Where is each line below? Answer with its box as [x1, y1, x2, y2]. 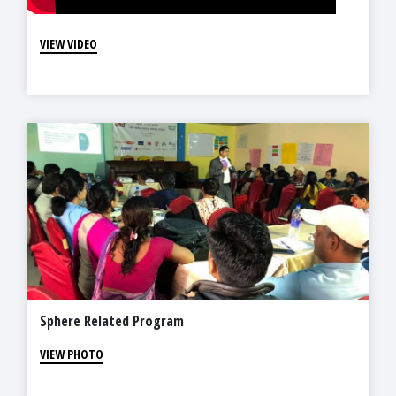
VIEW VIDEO [40, 35, 97, 53]
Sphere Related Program [40, 311, 184, 331]
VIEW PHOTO [40, 346, 103, 363]
